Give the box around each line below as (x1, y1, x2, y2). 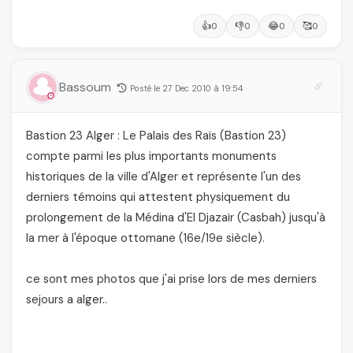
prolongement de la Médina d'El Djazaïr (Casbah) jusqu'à (26, 209, 325, 225)
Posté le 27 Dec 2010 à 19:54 (130, 82, 243, 94)
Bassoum (59, 78, 114, 95)
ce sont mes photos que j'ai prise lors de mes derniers (26, 270, 317, 287)
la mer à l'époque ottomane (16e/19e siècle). (26, 229, 265, 246)
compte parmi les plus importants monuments (26, 147, 277, 164)
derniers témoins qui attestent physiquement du (26, 188, 290, 205)
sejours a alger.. (26, 291, 107, 307)
